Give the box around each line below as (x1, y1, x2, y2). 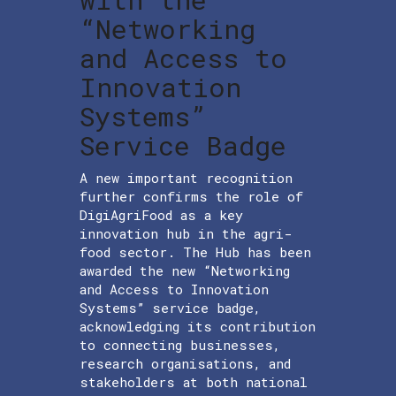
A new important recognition (80, 168, 293, 187)
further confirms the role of (80, 187, 303, 205)
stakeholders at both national (80, 372, 308, 391)
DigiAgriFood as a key (80, 205, 243, 224)
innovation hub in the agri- (80, 224, 293, 242)
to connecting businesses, (80, 335, 280, 354)
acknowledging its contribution (80, 316, 316, 335)
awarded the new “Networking (80, 261, 290, 279)
